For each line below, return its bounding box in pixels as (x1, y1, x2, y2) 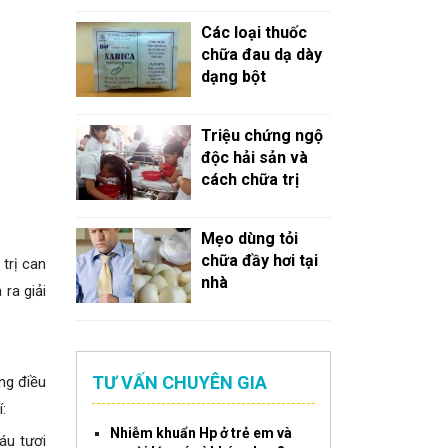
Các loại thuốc (201, 23, 307, 42)
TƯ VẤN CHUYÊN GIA (92, 372, 267, 393)
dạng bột (201, 67, 266, 86)
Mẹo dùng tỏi (201, 229, 298, 248)
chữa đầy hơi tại (201, 251, 318, 270)
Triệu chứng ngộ (201, 126, 323, 145)
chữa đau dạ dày (201, 45, 322, 64)
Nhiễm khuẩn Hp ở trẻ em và (110, 425, 292, 441)
